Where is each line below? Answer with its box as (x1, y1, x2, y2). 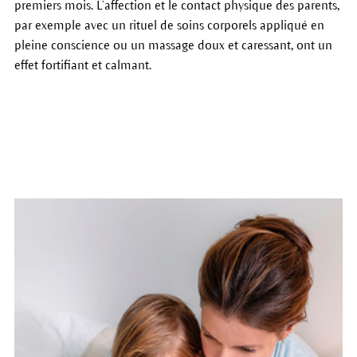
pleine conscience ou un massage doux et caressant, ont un (14, 38, 332, 53)
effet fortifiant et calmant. (14, 58, 151, 73)
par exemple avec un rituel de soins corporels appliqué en (14, 18, 324, 33)
